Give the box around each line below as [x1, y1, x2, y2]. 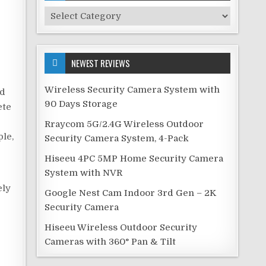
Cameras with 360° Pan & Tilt [45, 236, 176, 247]
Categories [44, 21, 93, 33]
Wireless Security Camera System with [45, 84, 220, 95]
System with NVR [45, 167, 123, 178]
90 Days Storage [45, 98, 118, 109]
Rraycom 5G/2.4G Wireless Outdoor [45, 118, 204, 129]
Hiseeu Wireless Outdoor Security [45, 221, 198, 233]
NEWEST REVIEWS [71, 56, 130, 69]
